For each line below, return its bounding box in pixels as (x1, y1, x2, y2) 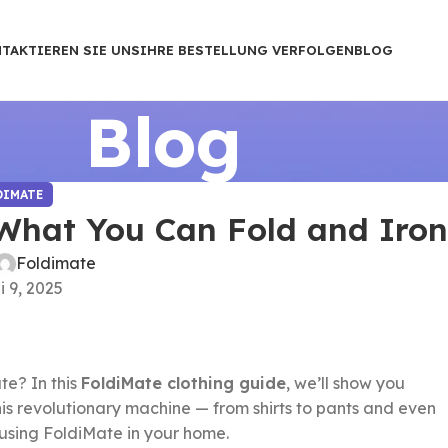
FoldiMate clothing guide (81, 373, 286, 393)
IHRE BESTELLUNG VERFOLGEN (140, 41, 354, 58)
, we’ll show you (286, 373, 405, 393)
